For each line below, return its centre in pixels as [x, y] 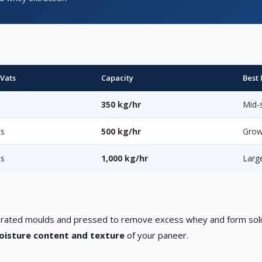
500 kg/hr [121, 132]
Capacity [118, 78]
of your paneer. [157, 235]
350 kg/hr [121, 105]
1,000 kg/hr [125, 158]
